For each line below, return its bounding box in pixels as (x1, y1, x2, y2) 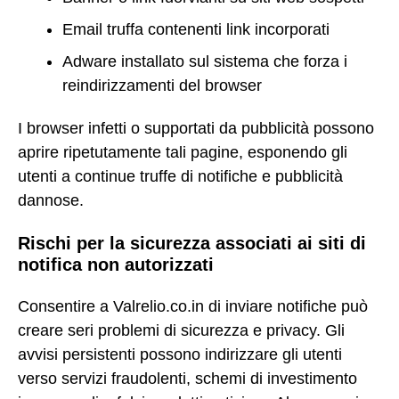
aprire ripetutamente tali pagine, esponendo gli (18, 143, 347, 162)
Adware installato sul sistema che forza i (62, 52, 347, 70)
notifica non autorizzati (18, 255, 214, 275)
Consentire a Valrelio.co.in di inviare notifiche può (18, 297, 368, 315)
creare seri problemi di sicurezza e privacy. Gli (18, 321, 345, 339)
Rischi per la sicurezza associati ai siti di (18, 233, 366, 254)
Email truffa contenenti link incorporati (62, 20, 330, 38)
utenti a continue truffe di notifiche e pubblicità (18, 167, 343, 186)
